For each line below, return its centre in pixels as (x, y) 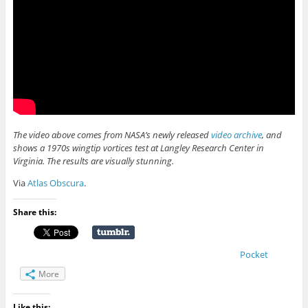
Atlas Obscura (55, 183)
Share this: (34, 212)
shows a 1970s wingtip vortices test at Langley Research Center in (138, 148)
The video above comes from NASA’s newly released (112, 135)
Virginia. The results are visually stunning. (93, 161)
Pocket (254, 255)
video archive (236, 135)
